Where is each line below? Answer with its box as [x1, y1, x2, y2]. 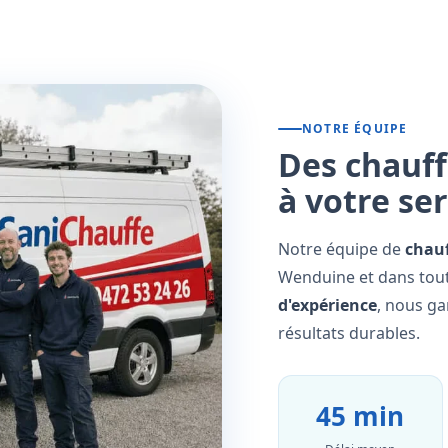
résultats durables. [278, 322, 421, 345]
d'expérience [278, 294, 378, 317]
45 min [316, 398, 405, 435]
